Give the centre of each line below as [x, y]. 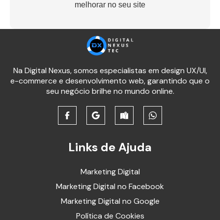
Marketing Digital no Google [110, 201]
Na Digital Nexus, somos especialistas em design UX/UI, [110, 71]
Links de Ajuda [110, 147]
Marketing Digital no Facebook [110, 187]
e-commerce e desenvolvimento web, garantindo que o [110, 81]
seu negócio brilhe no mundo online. [110, 91]
